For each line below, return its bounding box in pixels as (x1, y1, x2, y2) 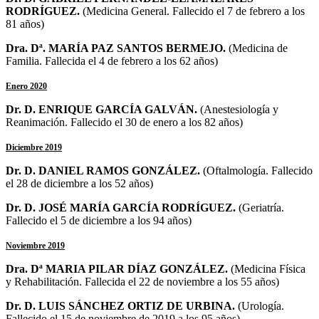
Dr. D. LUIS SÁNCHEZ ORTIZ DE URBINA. (6, 299, 238, 312)
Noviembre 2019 (6, 240, 65, 251)
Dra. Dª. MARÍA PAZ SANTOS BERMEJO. (6, 41, 229, 54)
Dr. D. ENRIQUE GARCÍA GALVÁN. (6, 103, 200, 115)
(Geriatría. (239, 201, 284, 214)
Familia (6, 54, 39, 67)
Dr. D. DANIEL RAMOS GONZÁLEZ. (6, 164, 203, 177)
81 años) (6, 17, 44, 30)
